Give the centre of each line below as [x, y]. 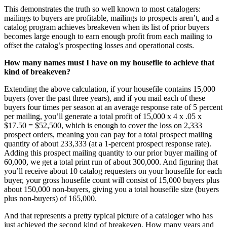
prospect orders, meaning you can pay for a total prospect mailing [108, 135]
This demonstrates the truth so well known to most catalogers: [102, 9]
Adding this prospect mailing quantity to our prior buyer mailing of [110, 153]
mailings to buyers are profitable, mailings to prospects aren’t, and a [111, 18]
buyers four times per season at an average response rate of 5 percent [113, 107]
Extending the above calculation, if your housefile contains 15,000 [110, 89]
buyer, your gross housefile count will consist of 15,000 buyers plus [112, 180]
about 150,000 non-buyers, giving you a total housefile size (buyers [111, 190]
